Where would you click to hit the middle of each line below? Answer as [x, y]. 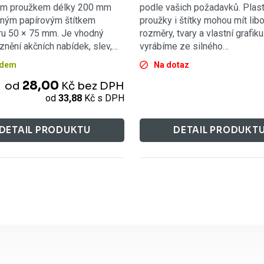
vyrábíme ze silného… [184, 46]
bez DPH [101, 86]
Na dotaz [171, 65]
